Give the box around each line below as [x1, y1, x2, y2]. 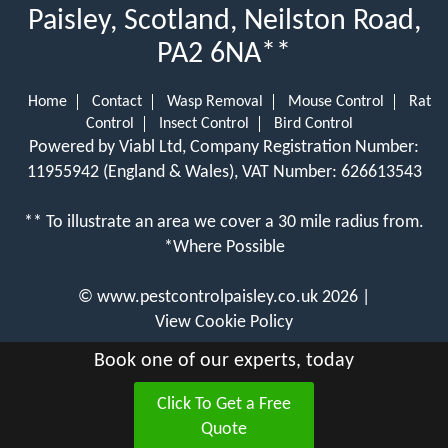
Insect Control [158, 115, 249, 132]
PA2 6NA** [157, 38, 291, 70]
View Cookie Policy [155, 312, 293, 332]
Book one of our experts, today [94, 351, 354, 371]
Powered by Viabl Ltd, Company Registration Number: [29, 137, 419, 157]
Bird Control [273, 115, 353, 132]
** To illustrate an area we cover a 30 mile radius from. [24, 212, 424, 232]
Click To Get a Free [157, 395, 291, 414]
